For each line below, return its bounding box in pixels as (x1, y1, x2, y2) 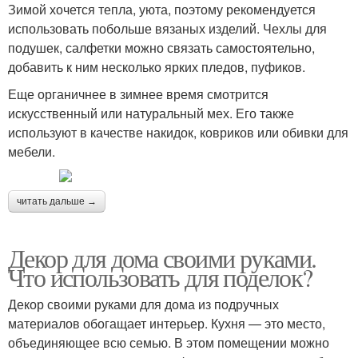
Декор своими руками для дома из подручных (8, 294, 279, 313)
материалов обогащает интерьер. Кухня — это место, (8, 313, 325, 332)
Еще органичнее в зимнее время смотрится (8, 84, 268, 103)
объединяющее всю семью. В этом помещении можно (8, 332, 329, 352)
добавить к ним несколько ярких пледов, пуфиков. (8, 57, 305, 76)
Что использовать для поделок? (8, 259, 312, 294)
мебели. (8, 141, 55, 161)
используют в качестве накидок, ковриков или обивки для (8, 122, 348, 141)
